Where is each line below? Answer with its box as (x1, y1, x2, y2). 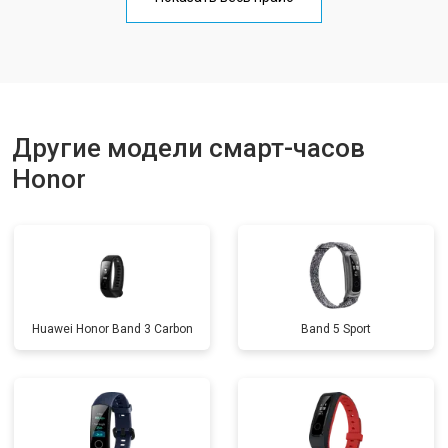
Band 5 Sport (301, 322, 371, 336)
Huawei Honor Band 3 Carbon (31, 322, 193, 336)
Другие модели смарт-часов (12, 133, 365, 163)
